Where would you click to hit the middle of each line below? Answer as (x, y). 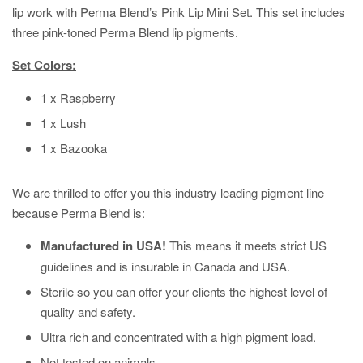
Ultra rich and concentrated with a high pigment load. (180, 337)
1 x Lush (63, 123)
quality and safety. (88, 312)
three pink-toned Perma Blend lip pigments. (125, 32)
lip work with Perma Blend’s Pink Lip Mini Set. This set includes (179, 12)
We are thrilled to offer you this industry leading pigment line (168, 193)
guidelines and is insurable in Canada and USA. (165, 267)
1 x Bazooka (74, 148)
